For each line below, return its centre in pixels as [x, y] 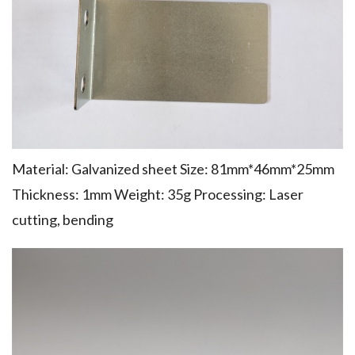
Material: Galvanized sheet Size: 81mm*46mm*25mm [173, 169]
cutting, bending [63, 219]
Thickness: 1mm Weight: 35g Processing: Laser [158, 194]
